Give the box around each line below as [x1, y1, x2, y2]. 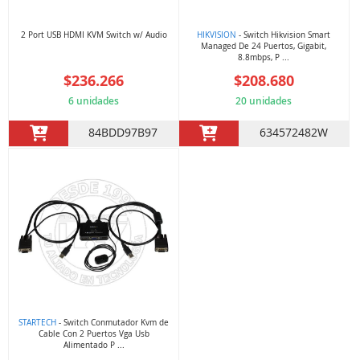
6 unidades [68, 93, 120, 108]
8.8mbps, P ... [238, 51, 290, 63]
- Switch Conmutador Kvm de [56, 317, 170, 329]
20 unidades [235, 93, 292, 108]
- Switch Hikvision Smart [236, 29, 331, 40]
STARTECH [18, 317, 57, 329]
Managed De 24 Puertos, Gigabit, [201, 40, 327, 51]
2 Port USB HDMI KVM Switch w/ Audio [20, 29, 167, 40]
